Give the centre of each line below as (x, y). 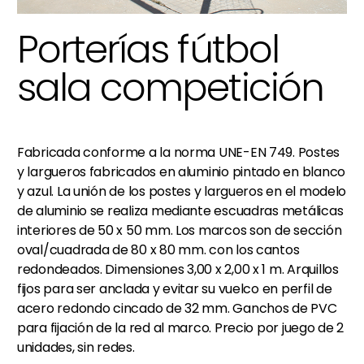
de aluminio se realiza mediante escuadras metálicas (180, 210)
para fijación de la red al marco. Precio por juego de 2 (181, 327)
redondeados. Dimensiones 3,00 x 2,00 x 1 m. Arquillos (178, 269)
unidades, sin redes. (76, 347)
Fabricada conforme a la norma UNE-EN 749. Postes (179, 152)
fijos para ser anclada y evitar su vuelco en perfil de (175, 288)
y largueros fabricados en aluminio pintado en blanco (181, 171)
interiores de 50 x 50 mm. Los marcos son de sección (180, 230)
